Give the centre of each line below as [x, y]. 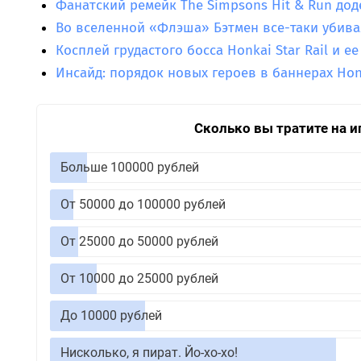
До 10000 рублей [111, 316]
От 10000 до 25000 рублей [139, 279]
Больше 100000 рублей [129, 168]
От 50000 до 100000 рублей [143, 205]
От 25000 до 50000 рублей [139, 242]
